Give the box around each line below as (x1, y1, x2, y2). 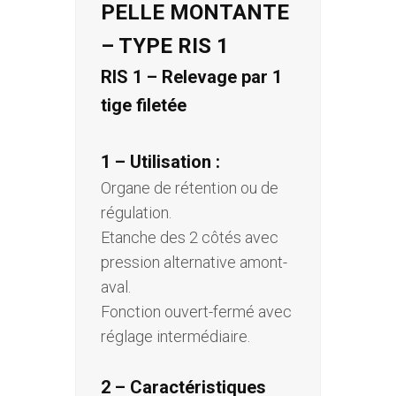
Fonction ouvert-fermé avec (101, 302, 292, 322)
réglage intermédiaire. (101, 327, 250, 346)
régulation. (101, 203, 171, 223)
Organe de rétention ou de (101, 179, 278, 198)
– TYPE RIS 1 (101, 34, 229, 59)
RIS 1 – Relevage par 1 (101, 66, 282, 88)
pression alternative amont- (101, 253, 287, 272)
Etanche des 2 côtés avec (101, 228, 278, 247)
